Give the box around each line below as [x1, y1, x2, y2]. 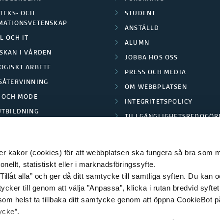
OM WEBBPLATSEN [125, 84, 187, 91]
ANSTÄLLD [125, 25, 160, 32]
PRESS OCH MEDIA [125, 69, 186, 76]
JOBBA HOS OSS [125, 55, 178, 61]
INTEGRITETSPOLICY [125, 99, 193, 106]
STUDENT [125, 10, 156, 17]
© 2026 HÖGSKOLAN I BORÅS [58, 180, 162, 189]
